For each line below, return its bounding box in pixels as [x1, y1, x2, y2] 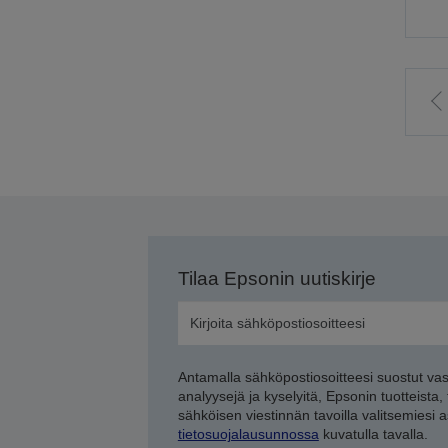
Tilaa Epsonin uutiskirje [177, 268, 376, 290]
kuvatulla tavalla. [318, 426, 428, 443]
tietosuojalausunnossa [177, 426, 319, 443]
